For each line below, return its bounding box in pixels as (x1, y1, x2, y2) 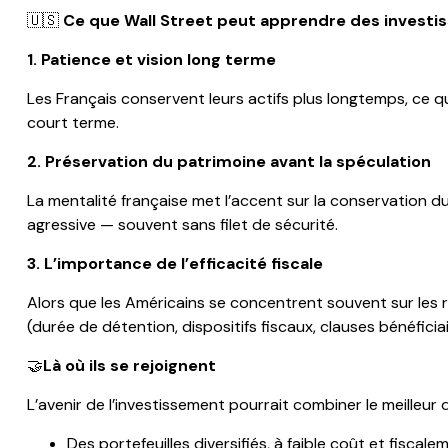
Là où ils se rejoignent (42, 355, 216, 377)
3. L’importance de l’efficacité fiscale (26, 253, 323, 275)
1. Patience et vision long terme (26, 49, 276, 71)
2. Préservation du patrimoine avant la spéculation (26, 151, 431, 173)
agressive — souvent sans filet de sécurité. (26, 214, 338, 236)
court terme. (26, 112, 119, 134)
